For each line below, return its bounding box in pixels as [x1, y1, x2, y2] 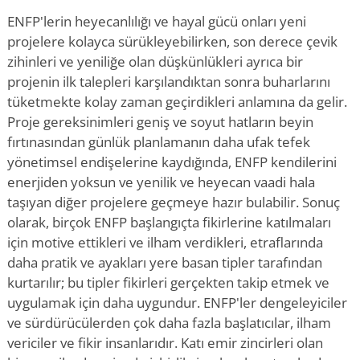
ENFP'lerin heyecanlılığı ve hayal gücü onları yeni [7, 12, 306, 31]
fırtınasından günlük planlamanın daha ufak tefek [7, 133, 310, 151]
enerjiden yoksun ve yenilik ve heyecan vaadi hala [7, 173, 315, 191]
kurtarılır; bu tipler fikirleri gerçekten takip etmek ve [7, 273, 329, 292]
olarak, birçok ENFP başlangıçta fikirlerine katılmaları [7, 213, 331, 231]
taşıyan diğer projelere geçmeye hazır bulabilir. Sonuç [7, 193, 340, 211]
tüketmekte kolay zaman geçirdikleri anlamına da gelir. [7, 92, 347, 111]
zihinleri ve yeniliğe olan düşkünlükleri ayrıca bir [7, 52, 303, 71]
